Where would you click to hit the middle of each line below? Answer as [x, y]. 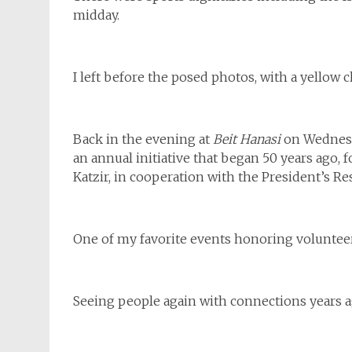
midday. [96, 15]
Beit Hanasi [248, 139]
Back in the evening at [143, 139]
